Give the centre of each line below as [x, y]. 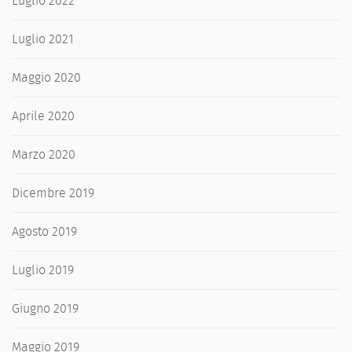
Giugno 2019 [45, 309]
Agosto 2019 [44, 232]
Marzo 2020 [44, 155]
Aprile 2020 [43, 116]
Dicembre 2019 [53, 193]
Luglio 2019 [43, 270]
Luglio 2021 [43, 39]
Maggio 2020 [46, 78]
